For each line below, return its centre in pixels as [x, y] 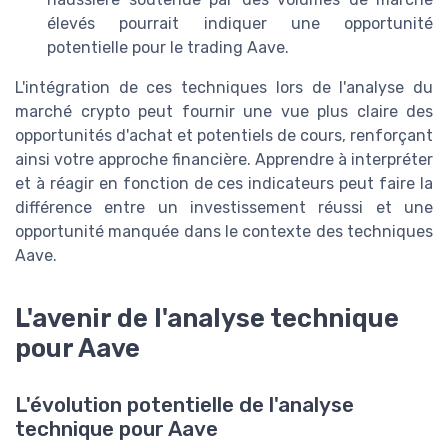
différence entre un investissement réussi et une [224, 207]
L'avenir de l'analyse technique [207, 318]
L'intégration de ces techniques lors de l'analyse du [224, 87]
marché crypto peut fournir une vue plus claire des [224, 111]
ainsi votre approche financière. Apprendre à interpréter [224, 159]
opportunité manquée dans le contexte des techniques [224, 231]
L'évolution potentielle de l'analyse [184, 404]
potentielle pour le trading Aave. [168, 47]
